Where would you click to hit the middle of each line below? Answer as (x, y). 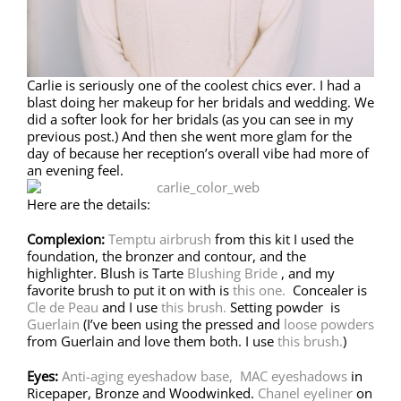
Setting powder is (283, 307)
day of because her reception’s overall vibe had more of (198, 153)
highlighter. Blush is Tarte (107, 273)
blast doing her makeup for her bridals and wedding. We (200, 102)
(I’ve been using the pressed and (182, 324)
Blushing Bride (234, 273)
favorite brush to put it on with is (130, 290)
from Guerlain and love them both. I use (152, 341)
